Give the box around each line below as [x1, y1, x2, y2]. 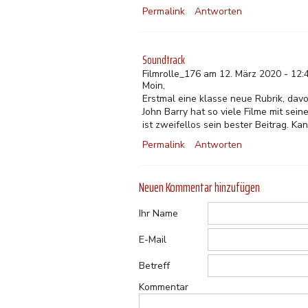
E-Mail [139, 232, 166, 246]
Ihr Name [139, 206, 178, 220]
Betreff [139, 258, 170, 272]
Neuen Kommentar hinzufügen [139, 176, 260, 198]
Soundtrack [142, 49, 185, 69]
